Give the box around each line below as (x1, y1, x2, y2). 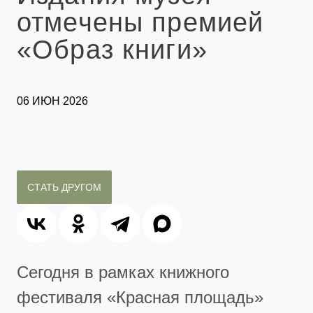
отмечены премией (17, 7, 264, 37)
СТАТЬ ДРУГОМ (27, 181, 101, 193)
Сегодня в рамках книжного (17, 262, 229, 282)
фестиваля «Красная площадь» (17, 287, 263, 307)
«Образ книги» (17, 34, 208, 64)
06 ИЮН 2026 (17, 94, 88, 107)
